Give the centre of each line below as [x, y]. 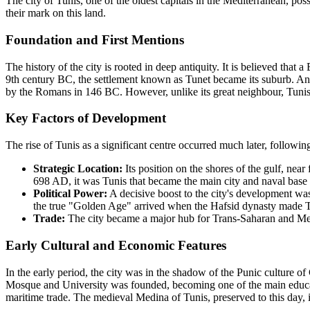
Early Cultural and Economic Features [116, 245]
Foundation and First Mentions [95, 39]
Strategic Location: [78, 169]
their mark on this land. [56, 13]
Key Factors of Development [86, 118]
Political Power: [70, 194]
